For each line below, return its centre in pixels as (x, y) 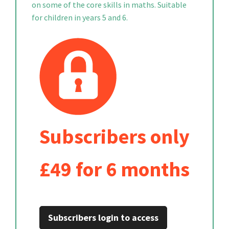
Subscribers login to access (103, 217)
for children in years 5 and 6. (80, 17)
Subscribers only (114, 136)
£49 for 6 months (114, 169)
